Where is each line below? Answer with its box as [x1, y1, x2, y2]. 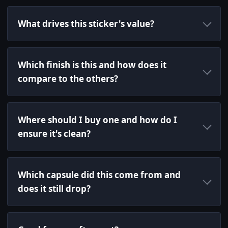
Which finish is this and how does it [18, 59, 166, 71]
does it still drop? [18, 183, 91, 195]
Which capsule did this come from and [18, 169, 181, 181]
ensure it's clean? [18, 128, 91, 140]
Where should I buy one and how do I [18, 114, 177, 126]
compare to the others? [18, 73, 118, 85]
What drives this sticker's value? [18, 18, 154, 30]
